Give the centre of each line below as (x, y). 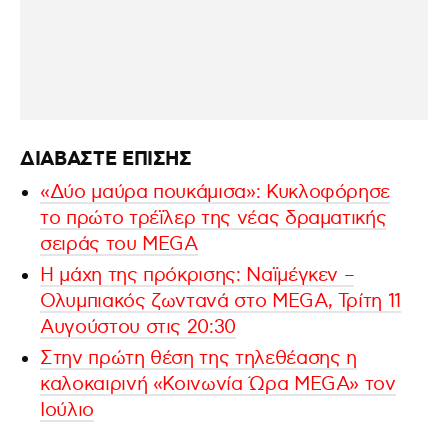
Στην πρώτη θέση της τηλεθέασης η (198, 358)
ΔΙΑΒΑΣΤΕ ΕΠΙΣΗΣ (106, 159)
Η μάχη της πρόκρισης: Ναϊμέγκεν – (197, 275)
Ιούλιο (67, 410)
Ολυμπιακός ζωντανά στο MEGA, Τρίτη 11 (221, 301)
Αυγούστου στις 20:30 (138, 327)
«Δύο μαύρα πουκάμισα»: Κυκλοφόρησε (215, 192)
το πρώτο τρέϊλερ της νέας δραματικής (213, 218)
